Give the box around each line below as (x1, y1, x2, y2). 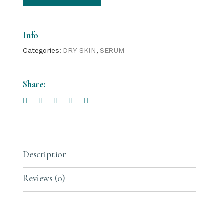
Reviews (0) (23, 173, 65, 184)
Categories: (23, 46, 62, 54)
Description (23, 149, 67, 160)
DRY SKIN (63, 46, 97, 54)
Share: (23, 78, 45, 89)
